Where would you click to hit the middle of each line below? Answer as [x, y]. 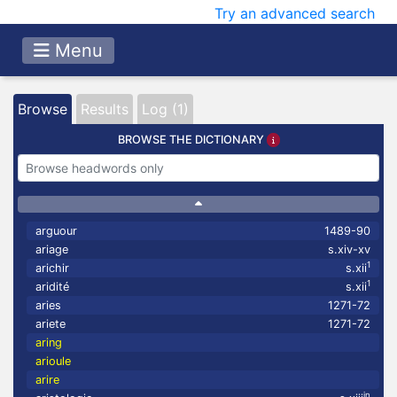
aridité [52, 287]
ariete [51, 324]
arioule [53, 361]
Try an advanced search [295, 13]
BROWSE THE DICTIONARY [192, 140]
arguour [56, 231]
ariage [52, 249]
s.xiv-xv [349, 249]
